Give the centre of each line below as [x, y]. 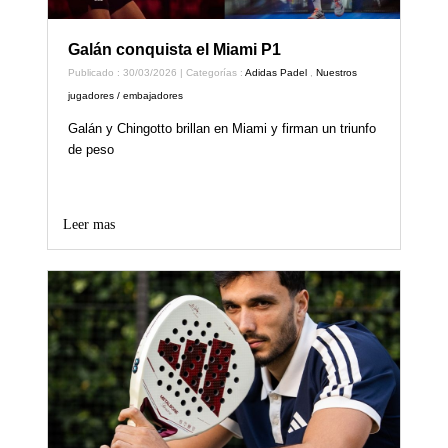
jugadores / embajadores [126, 96]
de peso [91, 150]
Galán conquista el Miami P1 [175, 50]
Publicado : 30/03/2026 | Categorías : [157, 73]
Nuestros [337, 73]
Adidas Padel [276, 73]
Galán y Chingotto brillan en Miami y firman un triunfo [222, 129]
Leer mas [89, 225]
